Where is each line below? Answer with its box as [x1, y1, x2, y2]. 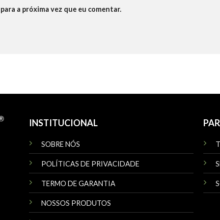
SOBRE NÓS [41, 140, 80, 149]
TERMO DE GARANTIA [41, 179, 115, 188]
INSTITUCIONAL [28, 117, 98, 129]
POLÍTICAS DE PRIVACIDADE [41, 160, 139, 168]
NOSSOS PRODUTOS [41, 199, 111, 208]
